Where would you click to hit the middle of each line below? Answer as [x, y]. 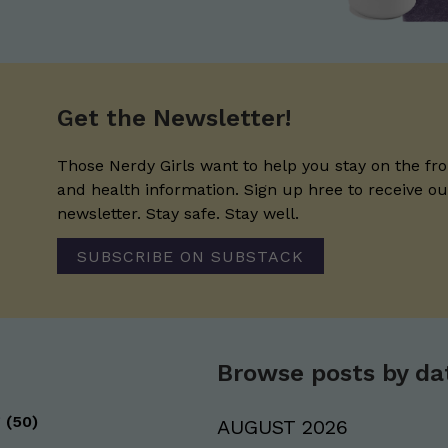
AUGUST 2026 [282, 427]
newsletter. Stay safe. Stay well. [177, 214]
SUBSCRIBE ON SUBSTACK [190, 256]
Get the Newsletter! [173, 118]
